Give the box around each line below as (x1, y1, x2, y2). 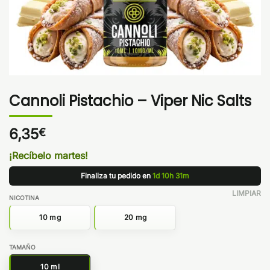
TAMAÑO (9, 243, 36, 251)
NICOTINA (9, 193, 39, 201)
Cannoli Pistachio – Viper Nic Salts (9, 90, 251, 111)
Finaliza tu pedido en (81, 171, 152, 180)
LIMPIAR (232, 188, 261, 198)
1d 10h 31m (152, 171, 189, 180)
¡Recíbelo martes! (9, 149, 88, 162)
